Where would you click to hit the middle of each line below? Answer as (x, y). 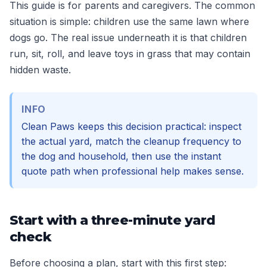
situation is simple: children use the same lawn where (129, 21)
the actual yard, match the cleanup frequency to (131, 141)
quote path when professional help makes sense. (133, 171)
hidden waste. (40, 70)
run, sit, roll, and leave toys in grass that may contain (130, 54)
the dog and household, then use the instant (121, 156)
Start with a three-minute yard (113, 220)
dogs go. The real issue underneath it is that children (128, 38)
